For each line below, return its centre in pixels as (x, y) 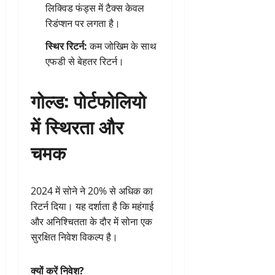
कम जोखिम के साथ (122, 46)
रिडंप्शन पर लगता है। (83, 23)
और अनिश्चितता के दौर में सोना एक (91, 221)
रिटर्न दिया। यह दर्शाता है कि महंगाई (92, 206)
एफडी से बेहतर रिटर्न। (85, 61)
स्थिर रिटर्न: (66, 46)
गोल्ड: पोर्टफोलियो (88, 100)
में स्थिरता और (77, 126)
